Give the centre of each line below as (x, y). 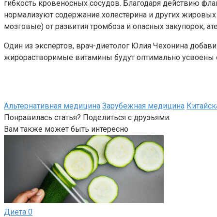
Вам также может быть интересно (66, 129)
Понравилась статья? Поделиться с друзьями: (87, 117)
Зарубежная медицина (143, 106)
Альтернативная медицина (52, 106)
